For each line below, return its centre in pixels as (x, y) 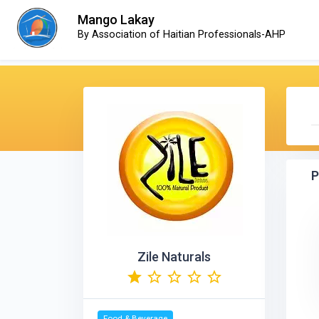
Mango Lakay (116, 20)
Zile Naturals (174, 257)
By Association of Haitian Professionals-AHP (182, 35)
